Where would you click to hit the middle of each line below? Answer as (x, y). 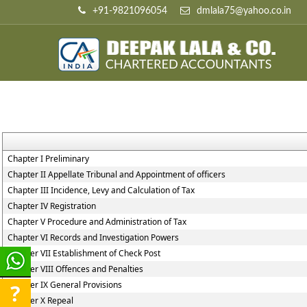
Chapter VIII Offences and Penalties (75, 269)
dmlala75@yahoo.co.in (243, 11)
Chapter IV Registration (52, 206)
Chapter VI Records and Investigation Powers (93, 237)
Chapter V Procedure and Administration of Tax (97, 222)
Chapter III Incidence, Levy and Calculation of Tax (101, 190)
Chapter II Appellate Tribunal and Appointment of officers (116, 174)
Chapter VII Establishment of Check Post (84, 253)
